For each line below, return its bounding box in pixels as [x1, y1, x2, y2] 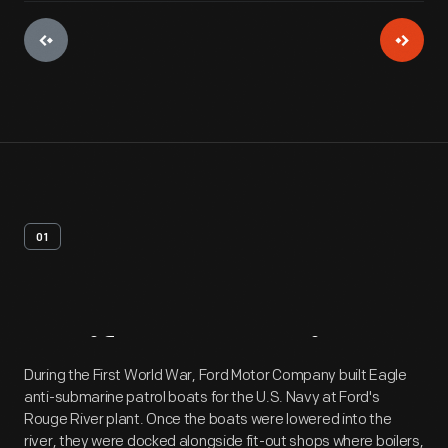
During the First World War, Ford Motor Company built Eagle [24, 366, 407, 385]
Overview [188, 335, 381, 384]
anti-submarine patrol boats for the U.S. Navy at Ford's [24, 388, 380, 407]
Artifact [24, 335, 179, 384]
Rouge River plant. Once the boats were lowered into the [24, 410, 392, 429]
